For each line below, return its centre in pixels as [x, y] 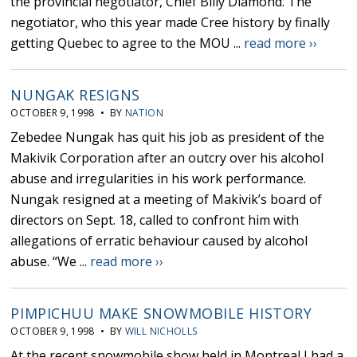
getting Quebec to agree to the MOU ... [127, 43]
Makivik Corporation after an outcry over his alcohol [167, 158]
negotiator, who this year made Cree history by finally [171, 23]
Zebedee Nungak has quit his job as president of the [168, 137]
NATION [144, 113]
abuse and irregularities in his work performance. [159, 179]
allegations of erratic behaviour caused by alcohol [159, 241]
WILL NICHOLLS [161, 331]
